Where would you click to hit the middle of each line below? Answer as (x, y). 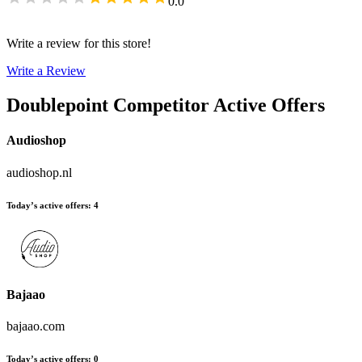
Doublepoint (57, 105)
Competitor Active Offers (219, 105)
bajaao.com (36, 326)
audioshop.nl (39, 172)
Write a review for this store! (79, 44)
